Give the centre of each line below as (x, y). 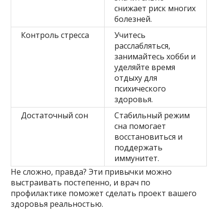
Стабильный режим (152, 115)
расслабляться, (143, 45)
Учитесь (130, 35)
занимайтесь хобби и (155, 56)
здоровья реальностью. (57, 204)
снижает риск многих (155, 8)
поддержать (139, 147)
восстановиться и (149, 136)
